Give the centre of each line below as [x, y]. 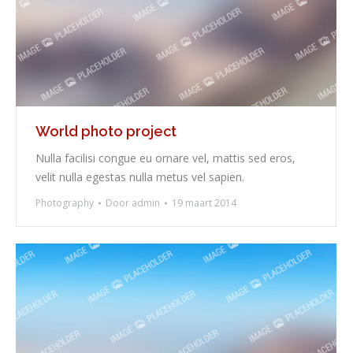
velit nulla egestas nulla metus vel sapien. [140, 177]
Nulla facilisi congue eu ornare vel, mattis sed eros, [165, 158]
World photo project [106, 132]
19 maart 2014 [204, 203]
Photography [65, 203]
